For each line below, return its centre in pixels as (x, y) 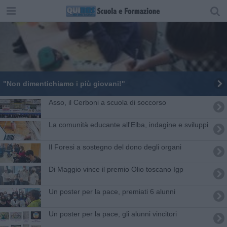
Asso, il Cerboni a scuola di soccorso (107, 102)
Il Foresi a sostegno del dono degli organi (115, 147)
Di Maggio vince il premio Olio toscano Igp (116, 169)
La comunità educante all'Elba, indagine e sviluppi (128, 124)
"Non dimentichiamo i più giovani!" (64, 83)
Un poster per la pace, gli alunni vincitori (112, 214)
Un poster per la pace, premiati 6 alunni (112, 191)
